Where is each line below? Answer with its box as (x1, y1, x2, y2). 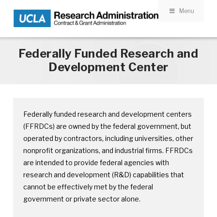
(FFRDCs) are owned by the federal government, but (23, 122, 191, 130)
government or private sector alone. (23, 195, 140, 203)
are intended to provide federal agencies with (23, 158, 169, 167)
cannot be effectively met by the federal (23, 183, 153, 191)
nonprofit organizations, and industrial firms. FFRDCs (23, 146, 193, 155)
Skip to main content (9, 9, 73, 16)
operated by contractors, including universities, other (23, 134, 193, 142)
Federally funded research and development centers (23, 110, 192, 118)
